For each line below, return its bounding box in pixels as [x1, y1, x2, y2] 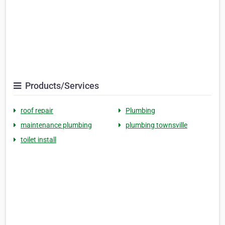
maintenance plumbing [21, 121, 92, 129]
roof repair [21, 106, 53, 115]
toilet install [21, 136, 56, 144]
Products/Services [23, 80, 99, 91]
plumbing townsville [126, 121, 187, 129]
